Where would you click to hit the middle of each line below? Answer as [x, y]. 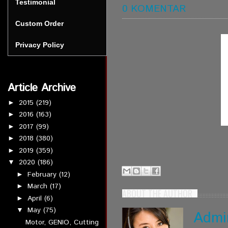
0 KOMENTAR [154, 9]
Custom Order [39, 23]
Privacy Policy [40, 45]
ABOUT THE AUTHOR [157, 193]
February [43, 174]
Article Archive [42, 88]
